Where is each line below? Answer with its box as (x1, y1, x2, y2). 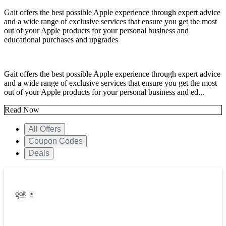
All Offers (28, 125, 61, 134)
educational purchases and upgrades (4, 35, 118, 44)
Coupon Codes (28, 137, 83, 146)
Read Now (5, 105, 39, 115)
